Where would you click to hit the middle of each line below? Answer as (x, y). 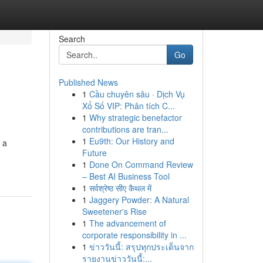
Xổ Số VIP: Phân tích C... (128, 106)
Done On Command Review (141, 164)
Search (72, 39)
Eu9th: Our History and (131, 141)
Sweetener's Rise (114, 211)
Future (94, 153)
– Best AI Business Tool (126, 176)
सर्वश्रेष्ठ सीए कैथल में (120, 188)
